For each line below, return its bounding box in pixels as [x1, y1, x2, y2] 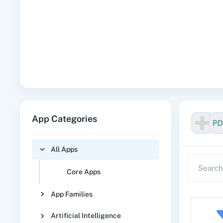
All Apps [51, 145, 78, 153]
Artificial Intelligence [51, 212, 121, 220]
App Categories [32, 113, 97, 124]
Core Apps [67, 167, 101, 176]
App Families [51, 190, 93, 198]
